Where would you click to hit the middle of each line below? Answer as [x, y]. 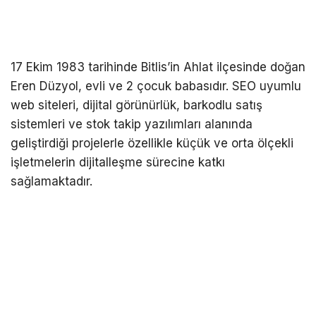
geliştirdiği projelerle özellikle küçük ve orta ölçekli [152, 143]
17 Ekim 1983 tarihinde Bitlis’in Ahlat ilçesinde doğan [158, 67]
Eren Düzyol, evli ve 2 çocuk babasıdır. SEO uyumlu [156, 86]
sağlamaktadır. [51, 181]
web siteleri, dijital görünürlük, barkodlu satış [136, 105]
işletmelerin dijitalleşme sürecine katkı [118, 162]
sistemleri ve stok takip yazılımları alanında [132, 124]
